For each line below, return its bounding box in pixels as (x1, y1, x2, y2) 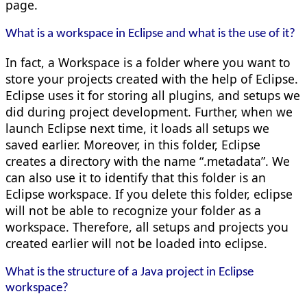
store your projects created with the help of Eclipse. (5, 71, 298, 88)
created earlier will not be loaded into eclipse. (5, 235, 267, 252)
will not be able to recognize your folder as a (5, 202, 261, 219)
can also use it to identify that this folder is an (5, 169, 266, 186)
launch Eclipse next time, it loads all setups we (5, 120, 269, 137)
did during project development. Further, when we (5, 103, 293, 121)
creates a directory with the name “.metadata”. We (5, 153, 290, 170)
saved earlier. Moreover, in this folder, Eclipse (5, 136, 260, 153)
